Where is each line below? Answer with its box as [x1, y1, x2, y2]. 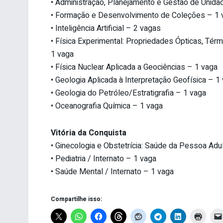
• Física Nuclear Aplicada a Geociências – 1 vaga [51, 61, 218, 73]
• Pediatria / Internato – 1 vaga [51, 152, 156, 165]
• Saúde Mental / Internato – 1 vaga [51, 165, 174, 178]
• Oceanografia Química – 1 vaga [51, 100, 163, 112]
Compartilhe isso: [51, 194, 102, 204]
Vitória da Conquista [51, 126, 126, 139]
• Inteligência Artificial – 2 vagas [51, 22, 161, 34]
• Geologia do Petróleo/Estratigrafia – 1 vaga [51, 87, 206, 99]
